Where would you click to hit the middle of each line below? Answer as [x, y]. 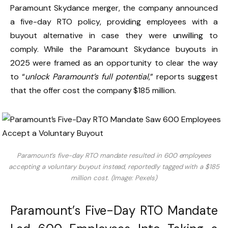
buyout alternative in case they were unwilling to [114, 35]
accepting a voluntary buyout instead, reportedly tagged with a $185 [114, 167]
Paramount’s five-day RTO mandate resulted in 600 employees [114, 156]
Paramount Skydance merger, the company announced [114, 8]
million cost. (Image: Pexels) [114, 178]
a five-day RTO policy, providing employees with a [114, 21]
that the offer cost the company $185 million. [94, 90]
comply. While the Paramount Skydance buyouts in [114, 49]
